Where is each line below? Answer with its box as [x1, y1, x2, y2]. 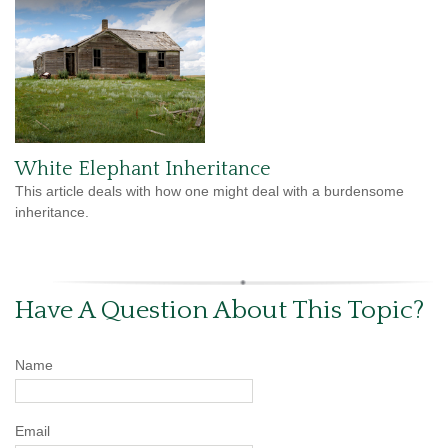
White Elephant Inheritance [15, 157, 271, 180]
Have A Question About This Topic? [15, 295, 424, 325]
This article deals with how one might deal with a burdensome [15, 182, 404, 199]
